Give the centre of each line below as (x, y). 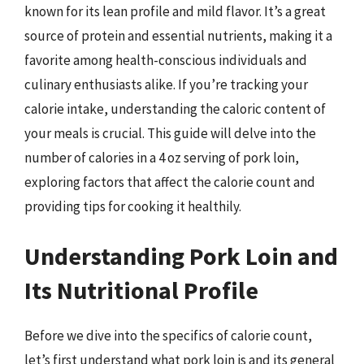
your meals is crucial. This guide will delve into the (170, 133)
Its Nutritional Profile (141, 290)
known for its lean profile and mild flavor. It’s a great (175, 11)
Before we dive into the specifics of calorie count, (168, 336)
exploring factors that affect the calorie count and (170, 182)
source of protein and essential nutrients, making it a (178, 35)
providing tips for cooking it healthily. (133, 206)
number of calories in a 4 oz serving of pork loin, (162, 157)
